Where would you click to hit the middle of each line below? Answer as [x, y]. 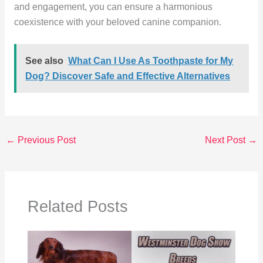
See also [45, 60]
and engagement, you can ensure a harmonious [113, 6]
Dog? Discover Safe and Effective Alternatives [128, 76]
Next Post [226, 140]
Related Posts [78, 207]
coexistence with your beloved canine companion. [117, 22]
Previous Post [46, 140]
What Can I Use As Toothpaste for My [151, 60]
